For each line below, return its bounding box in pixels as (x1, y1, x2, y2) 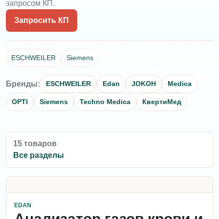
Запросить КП (14, 16, 69, 25)
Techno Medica (80, 98, 131, 106)
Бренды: (6, 79, 40, 88)
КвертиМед (142, 98, 181, 106)
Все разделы (13, 151, 64, 160)
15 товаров (13, 139, 57, 148)
